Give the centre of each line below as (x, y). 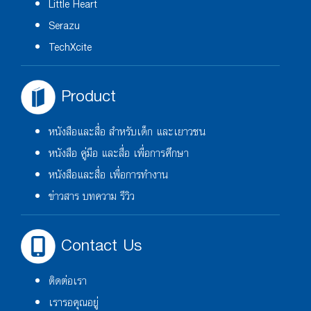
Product (86, 96)
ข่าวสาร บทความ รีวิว (92, 196)
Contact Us (99, 245)
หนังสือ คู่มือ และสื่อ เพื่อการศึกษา (119, 153)
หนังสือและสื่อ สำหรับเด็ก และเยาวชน (127, 132)
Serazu (64, 26)
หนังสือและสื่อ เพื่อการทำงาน (108, 175)
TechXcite (70, 47)
